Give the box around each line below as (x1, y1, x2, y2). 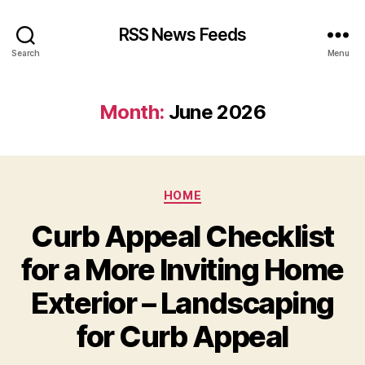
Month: (99, 100, 165, 124)
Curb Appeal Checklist (31, 218, 334, 254)
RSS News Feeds (118, 24, 247, 45)
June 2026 (168, 100, 266, 124)
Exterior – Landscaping (31, 284, 334, 321)
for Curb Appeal (77, 318, 288, 354)
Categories (182, 183, 254, 200)
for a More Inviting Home (21, 251, 344, 288)
